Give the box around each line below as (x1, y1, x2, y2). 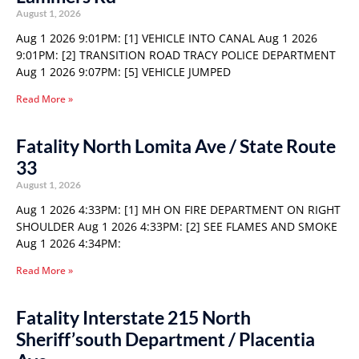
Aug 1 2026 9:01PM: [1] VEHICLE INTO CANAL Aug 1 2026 (16, 30, 317, 46)
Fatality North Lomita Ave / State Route (16, 135, 336, 157)
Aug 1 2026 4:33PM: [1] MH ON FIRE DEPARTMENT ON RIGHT (16, 202, 341, 217)
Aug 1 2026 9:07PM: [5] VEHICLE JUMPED (16, 64, 231, 79)
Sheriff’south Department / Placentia (16, 328, 315, 350)
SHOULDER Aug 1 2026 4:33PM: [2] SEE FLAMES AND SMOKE (16, 219, 337, 234)
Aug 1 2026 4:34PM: (16, 236, 121, 251)
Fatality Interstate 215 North (16, 306, 251, 329)
